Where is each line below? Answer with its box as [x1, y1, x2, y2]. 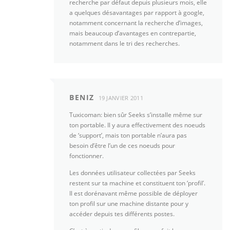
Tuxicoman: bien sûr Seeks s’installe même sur [69, 110, 202, 120]
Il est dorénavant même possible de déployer [69, 189, 198, 198]
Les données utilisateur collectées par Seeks [69, 168, 196, 178]
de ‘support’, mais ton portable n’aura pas [69, 131, 187, 140]
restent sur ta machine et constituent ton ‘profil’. [69, 179, 205, 188]
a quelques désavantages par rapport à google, [69, 8, 204, 17]
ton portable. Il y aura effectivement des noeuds [69, 121, 205, 130]
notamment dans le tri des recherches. [69, 39, 180, 48]
